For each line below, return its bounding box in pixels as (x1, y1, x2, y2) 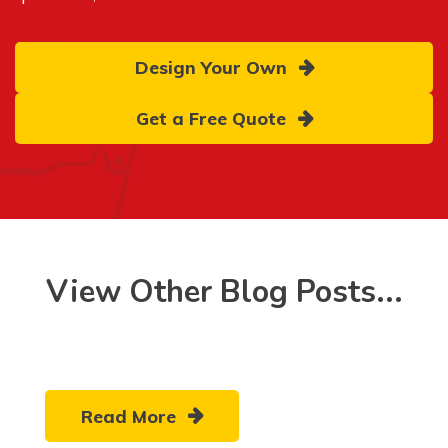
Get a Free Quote (135, 106, 286, 129)
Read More (103, 404, 199, 427)
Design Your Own (134, 55, 287, 78)
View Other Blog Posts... (45, 270, 403, 313)
